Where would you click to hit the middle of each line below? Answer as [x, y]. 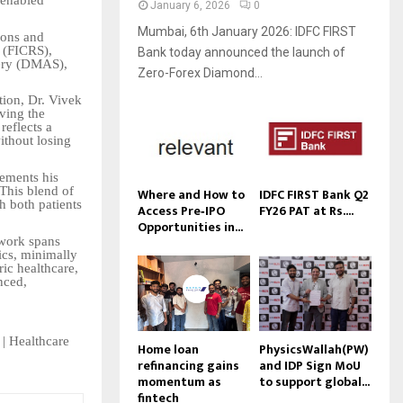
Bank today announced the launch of [242, 52]
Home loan [168, 349]
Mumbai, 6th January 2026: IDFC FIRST [247, 31]
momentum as [179, 381]
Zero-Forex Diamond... [200, 72]
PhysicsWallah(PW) [314, 349]
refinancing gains [188, 365]
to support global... [314, 381]
